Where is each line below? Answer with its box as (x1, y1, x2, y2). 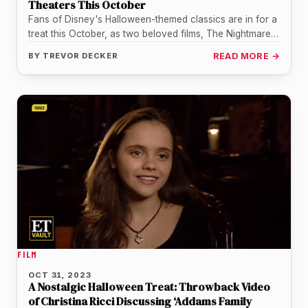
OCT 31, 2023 (28, 269, 91, 280)
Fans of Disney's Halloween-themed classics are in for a (28, 13, 277, 25)
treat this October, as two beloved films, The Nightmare (28, 27, 271, 39)
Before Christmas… (28, 42, 112, 54)
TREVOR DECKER (42, 50, 119, 60)
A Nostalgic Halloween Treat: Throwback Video (28, 278, 270, 294)
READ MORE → (212, 50, 280, 61)
